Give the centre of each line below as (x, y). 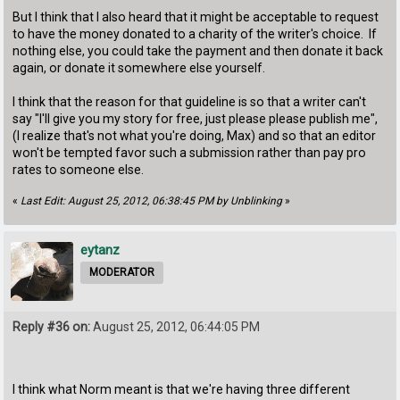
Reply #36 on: (52, 326)
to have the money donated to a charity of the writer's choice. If (195, 34)
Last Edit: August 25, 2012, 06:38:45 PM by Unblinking (152, 201)
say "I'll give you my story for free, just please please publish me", (196, 119)
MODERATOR (122, 273)
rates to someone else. (79, 170)
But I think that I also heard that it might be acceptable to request (196, 17)
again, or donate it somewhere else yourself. (139, 68)
